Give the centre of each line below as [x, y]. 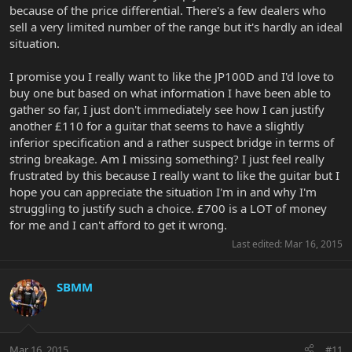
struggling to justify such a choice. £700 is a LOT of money [168, 209]
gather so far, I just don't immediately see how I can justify [167, 110]
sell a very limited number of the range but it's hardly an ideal [176, 27]
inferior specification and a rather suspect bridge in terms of [172, 143]
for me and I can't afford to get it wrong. [118, 225]
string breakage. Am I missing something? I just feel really [167, 159]
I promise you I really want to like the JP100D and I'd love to [172, 77]
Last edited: [258, 244]
